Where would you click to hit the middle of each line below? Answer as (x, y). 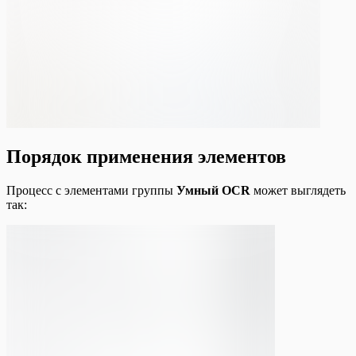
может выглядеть (298, 191)
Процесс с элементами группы (91, 191)
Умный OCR (213, 191)
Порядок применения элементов (146, 157)
